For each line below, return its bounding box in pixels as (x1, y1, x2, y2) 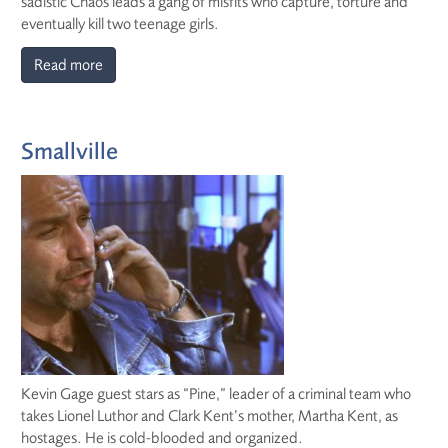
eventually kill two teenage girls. (21, 15, 219, 33)
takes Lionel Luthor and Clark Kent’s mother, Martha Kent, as (21, 407, 398, 425)
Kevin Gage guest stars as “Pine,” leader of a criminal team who (21, 385, 411, 403)
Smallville (21, 138, 118, 165)
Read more (34, 56, 103, 74)
